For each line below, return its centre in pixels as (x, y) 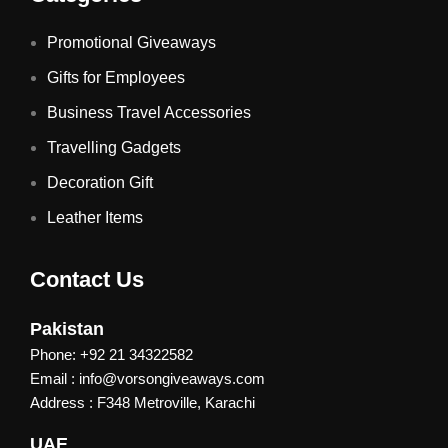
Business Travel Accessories (149, 113)
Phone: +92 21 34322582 (111, 355)
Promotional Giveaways (131, 43)
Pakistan (67, 329)
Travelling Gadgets (114, 148)
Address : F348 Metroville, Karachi (142, 403)
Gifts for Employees (116, 78)
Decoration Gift (100, 183)
